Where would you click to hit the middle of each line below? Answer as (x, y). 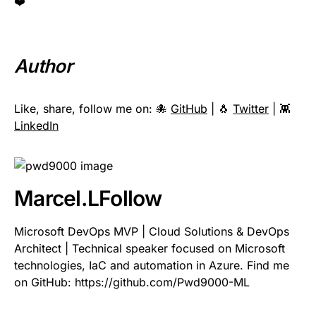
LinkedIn (36, 125)
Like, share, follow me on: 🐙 (92, 108)
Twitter (251, 108)
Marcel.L (56, 199)
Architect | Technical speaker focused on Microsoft (150, 249)
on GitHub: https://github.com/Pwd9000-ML (132, 282)
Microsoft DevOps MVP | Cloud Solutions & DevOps (152, 232)
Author (43, 66)
